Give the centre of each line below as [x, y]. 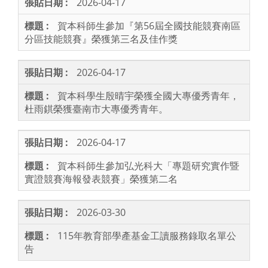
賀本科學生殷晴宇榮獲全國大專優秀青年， [148, 96]
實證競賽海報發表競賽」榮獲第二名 [101, 179]
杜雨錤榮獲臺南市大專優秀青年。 [96, 109]
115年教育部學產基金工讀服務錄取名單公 [147, 236]
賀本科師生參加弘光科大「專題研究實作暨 [148, 166]
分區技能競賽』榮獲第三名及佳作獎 [101, 39]
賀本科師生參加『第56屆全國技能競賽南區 [149, 26]
